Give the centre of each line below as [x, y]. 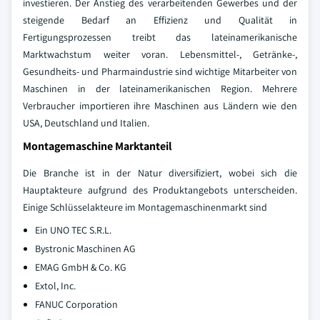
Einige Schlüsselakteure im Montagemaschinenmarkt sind [145, 207]
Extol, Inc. [55, 286]
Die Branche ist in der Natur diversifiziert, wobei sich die [160, 173]
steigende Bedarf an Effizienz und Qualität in [160, 20]
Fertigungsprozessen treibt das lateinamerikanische [160, 37]
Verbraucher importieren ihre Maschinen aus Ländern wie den [160, 106]
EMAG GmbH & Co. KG [81, 267]
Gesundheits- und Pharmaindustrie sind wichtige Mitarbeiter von [160, 72]
